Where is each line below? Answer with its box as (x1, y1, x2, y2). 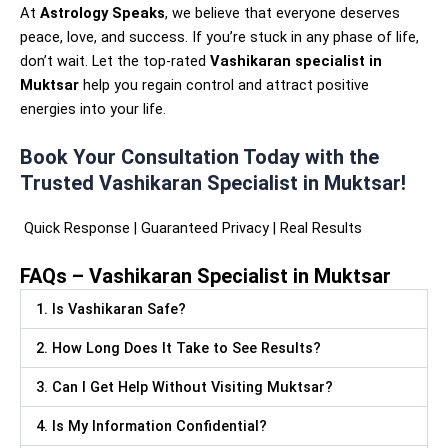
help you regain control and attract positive (79, 75, 369, 94)
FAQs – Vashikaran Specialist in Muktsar (20, 264, 391, 289)
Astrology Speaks (40, 3, 165, 22)
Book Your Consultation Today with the (20, 145, 379, 170)
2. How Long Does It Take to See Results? (36, 339, 321, 358)
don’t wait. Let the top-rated (20, 51, 210, 70)
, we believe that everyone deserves (165, 3, 400, 22)
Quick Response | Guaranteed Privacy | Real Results (20, 219, 362, 238)
